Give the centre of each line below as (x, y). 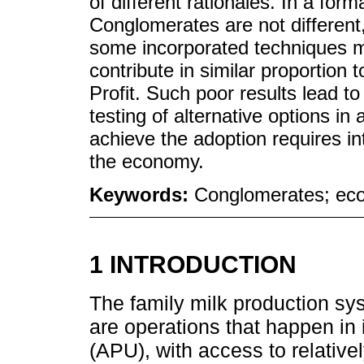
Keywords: (142, 194)
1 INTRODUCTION (193, 264)
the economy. (147, 162)
